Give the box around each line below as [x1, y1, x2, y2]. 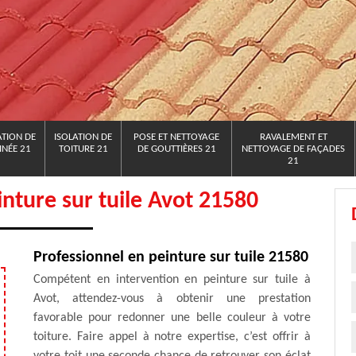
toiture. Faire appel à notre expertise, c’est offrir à [33, 331, 311, 343]
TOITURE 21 [58, 144, 108, 154]
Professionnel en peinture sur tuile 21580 [33, 250, 309, 265]
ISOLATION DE [54, 132, 112, 142]
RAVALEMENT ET [259, 132, 327, 142]
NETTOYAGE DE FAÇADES [242, 144, 345, 154]
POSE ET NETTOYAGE [133, 132, 219, 142]
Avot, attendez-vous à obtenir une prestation [33, 292, 311, 305]
